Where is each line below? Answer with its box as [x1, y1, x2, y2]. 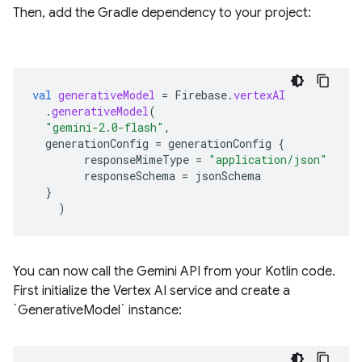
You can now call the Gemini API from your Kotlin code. [13, 263, 335, 280]
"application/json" [208, 151, 327, 167]
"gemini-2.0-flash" [45, 119, 164, 135]
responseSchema [84, 167, 175, 183]
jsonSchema [195, 167, 261, 183]
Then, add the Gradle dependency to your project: [13, 4, 311, 21]
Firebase [175, 86, 227, 103]
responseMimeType [84, 151, 189, 167]
